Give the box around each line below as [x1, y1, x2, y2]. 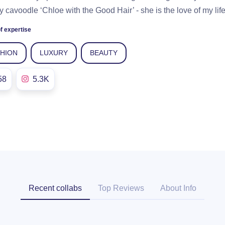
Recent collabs [29, 183, 82, 192]
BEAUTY [90, 48, 118, 57]
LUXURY [40, 48, 68, 57]
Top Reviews [98, 183, 144, 192]
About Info [160, 183, 196, 192]
